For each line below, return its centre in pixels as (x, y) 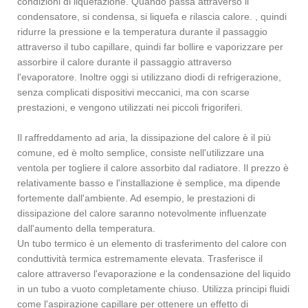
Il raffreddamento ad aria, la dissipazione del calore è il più (144, 137)
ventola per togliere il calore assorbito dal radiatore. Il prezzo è (153, 167)
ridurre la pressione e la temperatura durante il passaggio (142, 31)
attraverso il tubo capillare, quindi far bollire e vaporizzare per (150, 46)
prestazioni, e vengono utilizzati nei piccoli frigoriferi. (130, 107)
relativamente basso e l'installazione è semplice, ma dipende (149, 183)
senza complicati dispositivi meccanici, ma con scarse (133, 92)
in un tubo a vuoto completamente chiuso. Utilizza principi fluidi (153, 288)
